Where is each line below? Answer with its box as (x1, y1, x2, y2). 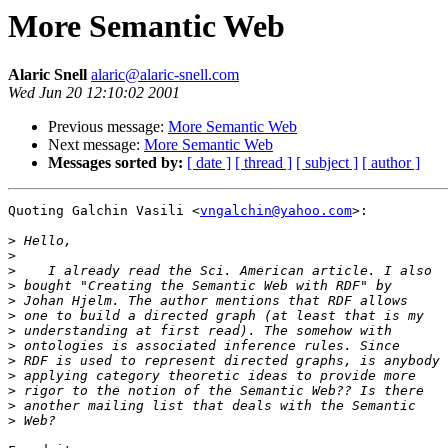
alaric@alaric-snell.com (91, 66, 239, 84)
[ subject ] (296, 154, 358, 172)
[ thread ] (235, 154, 292, 172)
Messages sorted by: (48, 154, 183, 172)
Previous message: (48, 118, 168, 136)
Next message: (48, 136, 144, 154)
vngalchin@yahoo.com (200, 203, 352, 219)
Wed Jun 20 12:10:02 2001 (8, 84, 180, 102)
